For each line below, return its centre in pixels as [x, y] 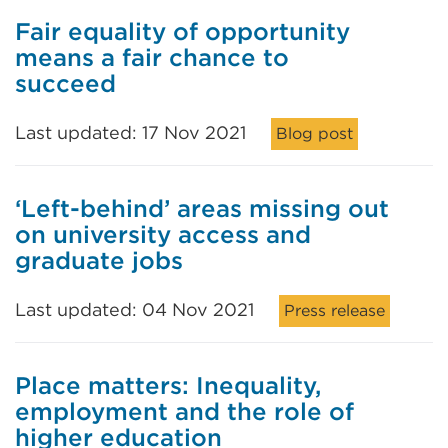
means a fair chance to [152, 57]
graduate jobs [99, 260]
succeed [65, 83]
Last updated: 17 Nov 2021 [130, 132]
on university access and [163, 234]
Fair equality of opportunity [182, 31]
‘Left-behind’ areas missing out [202, 208]
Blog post [314, 133]
